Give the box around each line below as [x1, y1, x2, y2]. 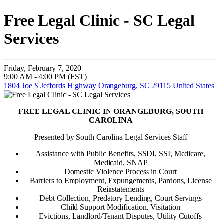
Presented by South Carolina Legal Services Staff [34, 132, 187, 141]
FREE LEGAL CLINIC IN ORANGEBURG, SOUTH [18, 107, 203, 115]
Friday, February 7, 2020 [4, 63, 81, 72]
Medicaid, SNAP [93, 158, 147, 167]
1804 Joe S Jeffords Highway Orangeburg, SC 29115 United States [4, 81, 214, 90]
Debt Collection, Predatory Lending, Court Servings [39, 193, 202, 202]
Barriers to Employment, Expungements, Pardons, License [29, 176, 212, 184]
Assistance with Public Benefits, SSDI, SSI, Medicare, [36, 149, 205, 158]
